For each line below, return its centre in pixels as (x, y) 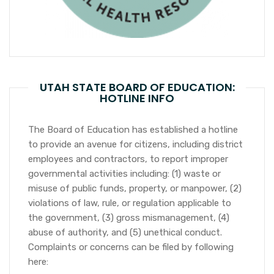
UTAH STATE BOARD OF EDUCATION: (137, 87)
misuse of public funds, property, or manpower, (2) (135, 188)
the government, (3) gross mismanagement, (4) (129, 217)
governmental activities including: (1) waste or (124, 173)
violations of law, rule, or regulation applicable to (130, 203)
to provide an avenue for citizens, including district (135, 144)
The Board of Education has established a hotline (133, 129)
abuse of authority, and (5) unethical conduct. (125, 232)
